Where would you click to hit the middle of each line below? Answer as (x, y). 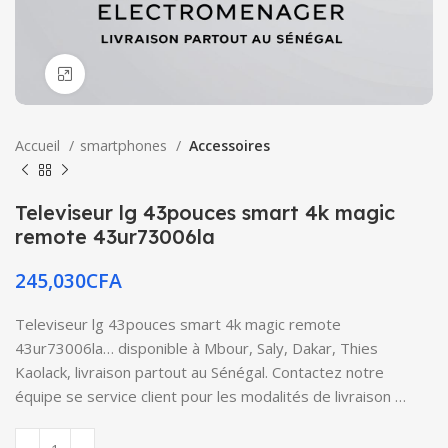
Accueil (39, 145)
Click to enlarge (135, 74)
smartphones (125, 145)
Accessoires (228, 145)
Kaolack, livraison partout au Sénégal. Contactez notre (199, 372)
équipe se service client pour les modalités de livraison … (210, 396)
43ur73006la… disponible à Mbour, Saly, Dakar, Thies (196, 348)
